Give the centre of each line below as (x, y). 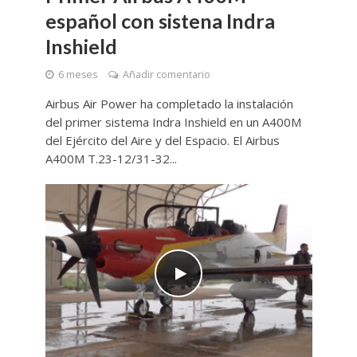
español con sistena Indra (160, 21)
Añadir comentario (166, 75)
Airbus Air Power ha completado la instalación (169, 104)
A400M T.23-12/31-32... (111, 159)
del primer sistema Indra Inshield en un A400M (173, 122)
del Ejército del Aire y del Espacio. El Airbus (162, 141)
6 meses (77, 75)
